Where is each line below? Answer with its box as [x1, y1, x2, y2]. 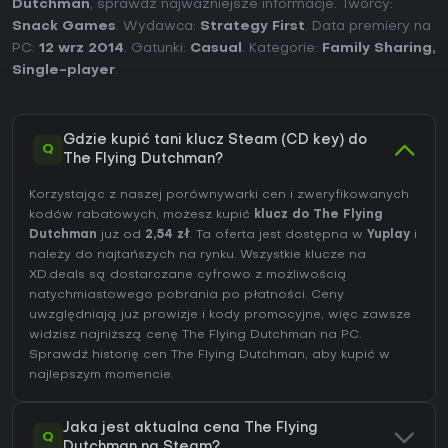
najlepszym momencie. [29, 369, 173, 382]
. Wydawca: [116, 20, 200, 34]
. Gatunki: [124, 42, 190, 56]
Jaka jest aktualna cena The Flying [63, 422, 318, 436]
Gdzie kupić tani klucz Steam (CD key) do [63, 134, 367, 148]
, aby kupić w [305, 349, 390, 362]
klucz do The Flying [254, 209, 383, 222]
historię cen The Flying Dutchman [92, 349, 305, 362]
